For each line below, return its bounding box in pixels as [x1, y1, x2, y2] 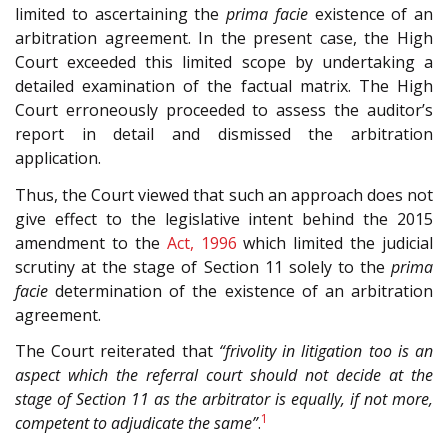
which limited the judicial [236, 231, 433, 254]
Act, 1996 [166, 231, 237, 254]
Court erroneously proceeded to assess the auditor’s [15, 99, 433, 122]
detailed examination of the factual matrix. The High [15, 75, 433, 98]
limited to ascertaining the [15, 3, 226, 26]
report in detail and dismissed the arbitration [15, 123, 433, 146]
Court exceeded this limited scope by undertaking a [15, 51, 433, 74]
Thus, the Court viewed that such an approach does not [15, 183, 433, 206]
